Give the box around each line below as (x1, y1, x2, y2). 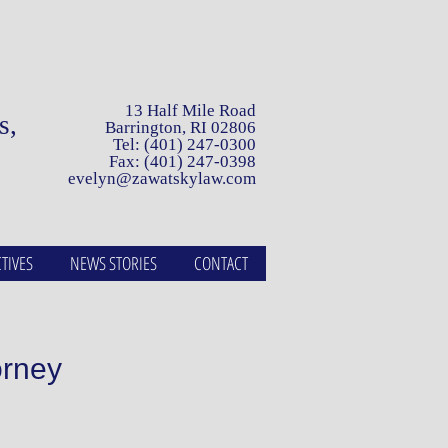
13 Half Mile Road (125, 101, 256, 120)
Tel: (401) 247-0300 (113, 135, 256, 154)
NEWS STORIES (69, 251, 157, 275)
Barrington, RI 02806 (105, 118, 256, 137)
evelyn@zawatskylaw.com (68, 169, 256, 188)
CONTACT (193, 251, 248, 275)
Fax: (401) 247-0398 (109, 152, 256, 171)
